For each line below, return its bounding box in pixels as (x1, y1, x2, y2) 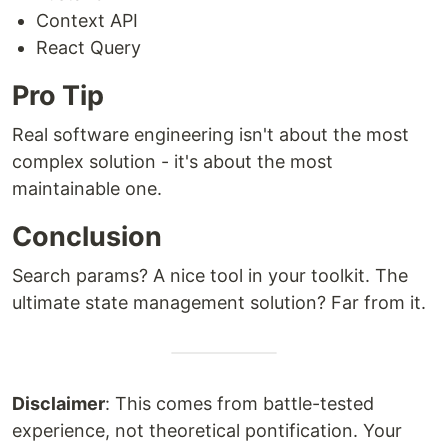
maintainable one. (12, 178, 162, 199)
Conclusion (12, 220, 162, 253)
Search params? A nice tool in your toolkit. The (12, 265, 408, 286)
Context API (36, 10, 138, 31)
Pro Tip (12, 79, 104, 112)
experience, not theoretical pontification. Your (12, 420, 402, 441)
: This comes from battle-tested (105, 393, 374, 414)
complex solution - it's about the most (12, 151, 333, 172)
